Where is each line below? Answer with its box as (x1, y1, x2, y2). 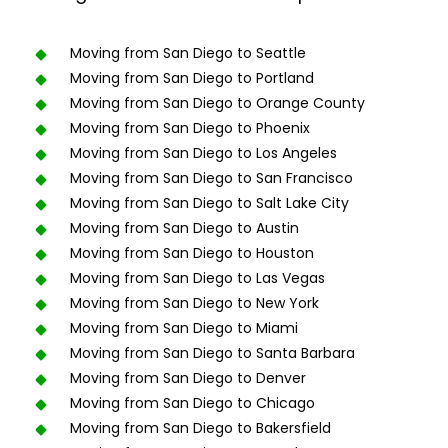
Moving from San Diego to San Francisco (70, 168, 353, 188)
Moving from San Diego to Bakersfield (70, 418, 331, 438)
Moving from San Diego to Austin (70, 218, 299, 238)
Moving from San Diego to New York (70, 293, 319, 313)
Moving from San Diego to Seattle (70, 43, 306, 63)
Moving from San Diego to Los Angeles (70, 143, 337, 163)
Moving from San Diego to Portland (70, 68, 314, 88)
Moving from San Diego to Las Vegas (70, 268, 325, 288)
